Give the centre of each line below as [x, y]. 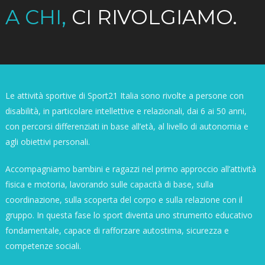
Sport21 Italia [113, 95]
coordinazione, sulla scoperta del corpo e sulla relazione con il [124, 199]
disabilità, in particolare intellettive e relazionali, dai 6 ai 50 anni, [126, 111]
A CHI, [38, 17]
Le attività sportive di [46, 95]
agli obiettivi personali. [47, 141]
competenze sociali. [43, 245]
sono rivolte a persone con [191, 95]
